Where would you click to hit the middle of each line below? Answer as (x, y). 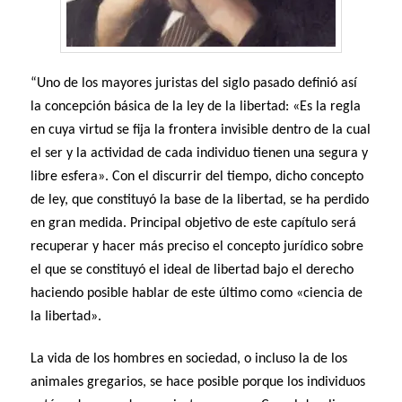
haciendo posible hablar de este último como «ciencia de (197, 294)
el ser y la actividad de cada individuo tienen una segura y (200, 154)
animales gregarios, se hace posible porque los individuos (198, 383)
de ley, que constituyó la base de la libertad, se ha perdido (200, 201)
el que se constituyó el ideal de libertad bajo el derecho (192, 271)
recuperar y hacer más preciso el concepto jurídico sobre (197, 247)
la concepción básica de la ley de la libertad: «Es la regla (196, 107)
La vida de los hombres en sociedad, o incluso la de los (189, 359)
